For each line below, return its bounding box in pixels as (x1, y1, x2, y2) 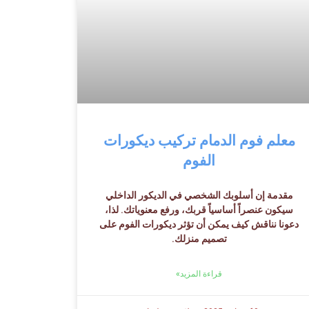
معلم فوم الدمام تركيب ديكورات (103, 132, 295, 149)
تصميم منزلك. (171, 232, 227, 244)
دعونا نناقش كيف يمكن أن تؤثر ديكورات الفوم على (99, 218, 299, 230)
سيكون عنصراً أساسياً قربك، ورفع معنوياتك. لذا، (105, 203, 294, 215)
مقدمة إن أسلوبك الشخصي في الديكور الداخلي (105, 189, 293, 201)
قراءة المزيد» (176, 268, 223, 279)
